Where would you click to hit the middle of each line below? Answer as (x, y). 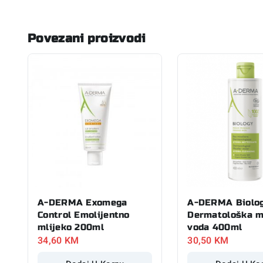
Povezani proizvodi (87, 38)
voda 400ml (215, 227)
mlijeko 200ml (71, 227)
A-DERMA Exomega (82, 202)
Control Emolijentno (84, 215)
